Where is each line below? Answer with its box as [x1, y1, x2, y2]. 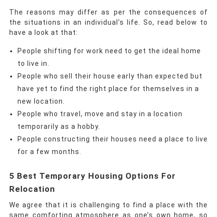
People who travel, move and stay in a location [17, 110, 183, 118]
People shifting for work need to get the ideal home [17, 47, 201, 55]
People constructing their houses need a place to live [17, 135, 208, 143]
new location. [17, 97, 65, 106]
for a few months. [17, 148, 81, 156]
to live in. [17, 60, 49, 68]
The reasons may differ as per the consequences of [9, 8, 208, 16]
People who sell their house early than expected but [17, 72, 202, 80]
